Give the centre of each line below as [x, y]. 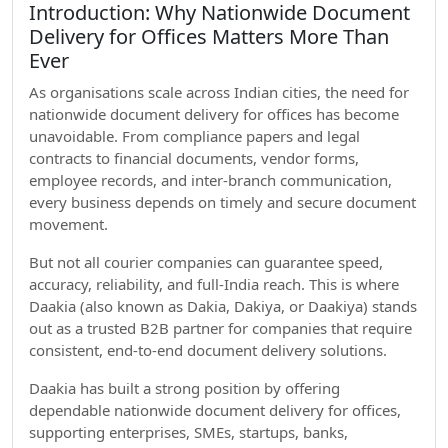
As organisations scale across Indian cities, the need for [219, 92]
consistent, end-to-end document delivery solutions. [208, 350]
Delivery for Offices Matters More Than [209, 36]
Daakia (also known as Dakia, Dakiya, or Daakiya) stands [223, 306]
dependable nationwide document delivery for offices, [215, 410]
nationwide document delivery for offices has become [214, 114]
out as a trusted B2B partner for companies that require [220, 328]
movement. [68, 224]
